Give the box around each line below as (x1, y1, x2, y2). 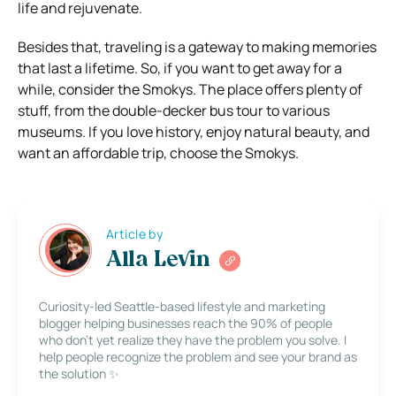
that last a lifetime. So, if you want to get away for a (18, 57, 342, 78)
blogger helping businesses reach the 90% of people (39, 314, 332, 331)
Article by (106, 225, 164, 243)
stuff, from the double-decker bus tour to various (18, 100, 330, 120)
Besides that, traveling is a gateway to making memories (18, 36, 377, 57)
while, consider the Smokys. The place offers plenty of (18, 79, 362, 99)
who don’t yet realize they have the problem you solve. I (39, 331, 346, 348)
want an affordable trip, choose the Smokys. (18, 142, 299, 163)
